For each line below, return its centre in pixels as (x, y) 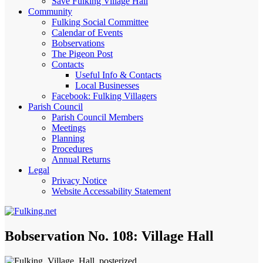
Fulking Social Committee (100, 22)
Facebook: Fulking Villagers (104, 96)
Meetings (69, 128)
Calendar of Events (87, 33)
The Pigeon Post (82, 54)
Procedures (72, 149)
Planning (68, 138)
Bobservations (78, 43)
